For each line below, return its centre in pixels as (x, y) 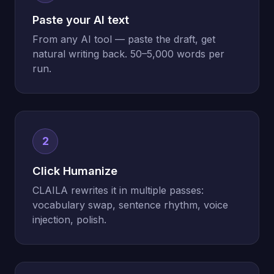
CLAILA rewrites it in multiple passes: (118, 190)
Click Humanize (75, 170)
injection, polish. (69, 219)
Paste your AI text (81, 19)
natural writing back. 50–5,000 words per (128, 54)
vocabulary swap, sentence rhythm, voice (130, 205)
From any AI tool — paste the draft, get (124, 39)
